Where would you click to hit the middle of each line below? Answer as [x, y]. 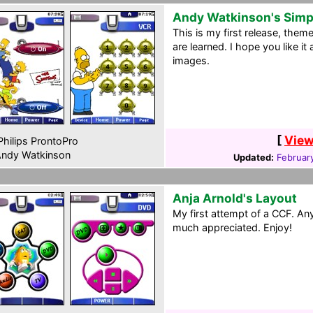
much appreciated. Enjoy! [232, 227]
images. [191, 60]
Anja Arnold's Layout [235, 198]
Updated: [253, 157]
